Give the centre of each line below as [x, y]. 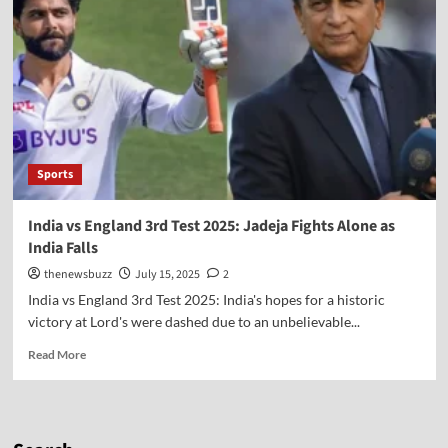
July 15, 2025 [167, 274]
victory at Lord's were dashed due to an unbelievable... [193, 321]
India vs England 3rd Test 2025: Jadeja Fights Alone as [211, 226]
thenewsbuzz [77, 274]
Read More [56, 354]
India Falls [62, 248]
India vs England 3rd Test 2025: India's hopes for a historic [206, 299]
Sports [54, 174]
